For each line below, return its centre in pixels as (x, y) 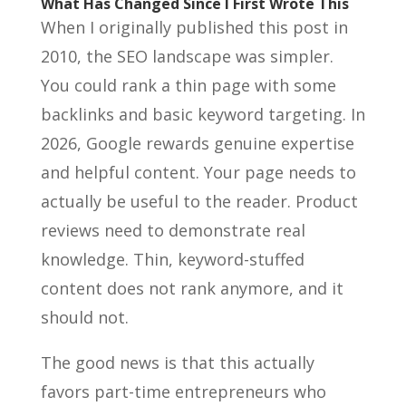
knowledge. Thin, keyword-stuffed (172, 259)
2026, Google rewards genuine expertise (197, 143)
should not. (84, 317)
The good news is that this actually (177, 362)
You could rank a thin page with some (188, 85)
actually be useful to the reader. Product (199, 201)
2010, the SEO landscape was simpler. (187, 56)
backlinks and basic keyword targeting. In (203, 114)
